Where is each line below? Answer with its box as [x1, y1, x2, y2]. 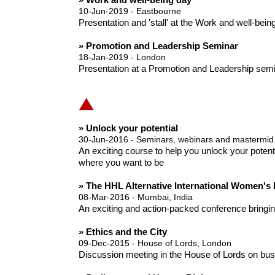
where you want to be [78, 157, 164, 168]
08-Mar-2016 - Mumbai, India [78, 192, 193, 203]
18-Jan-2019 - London [78, 52, 166, 63]
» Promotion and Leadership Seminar [78, 41, 238, 52]
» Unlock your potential [78, 123, 178, 134]
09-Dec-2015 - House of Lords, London [78, 238, 231, 249]
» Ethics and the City [78, 227, 167, 238]
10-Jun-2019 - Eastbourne [78, 6, 181, 17]
